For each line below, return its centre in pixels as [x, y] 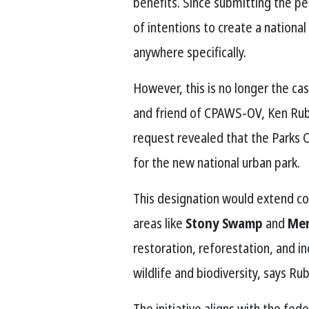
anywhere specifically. [190, 52]
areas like [160, 223]
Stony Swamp [225, 223]
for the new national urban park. [217, 162]
